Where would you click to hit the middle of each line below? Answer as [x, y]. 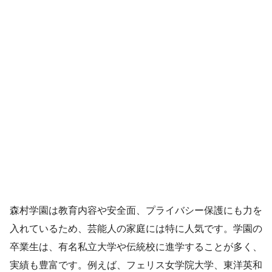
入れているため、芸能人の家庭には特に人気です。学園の [136, 228]
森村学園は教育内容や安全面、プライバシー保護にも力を [136, 210]
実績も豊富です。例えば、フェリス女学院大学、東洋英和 [136, 265]
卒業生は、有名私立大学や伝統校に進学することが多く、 [136, 246]
